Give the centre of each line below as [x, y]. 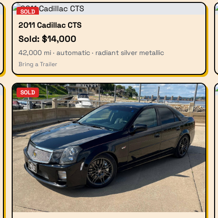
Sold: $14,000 [47, 38]
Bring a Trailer [38, 64]
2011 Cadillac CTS [50, 25]
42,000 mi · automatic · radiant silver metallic [91, 52]
